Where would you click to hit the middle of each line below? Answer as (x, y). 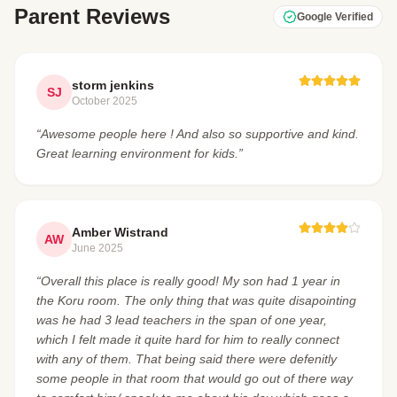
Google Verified (335, 16)
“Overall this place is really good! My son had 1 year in (188, 280)
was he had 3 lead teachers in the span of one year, (182, 319)
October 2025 (105, 101)
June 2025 (97, 248)
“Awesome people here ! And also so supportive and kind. (198, 133)
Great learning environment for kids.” (140, 153)
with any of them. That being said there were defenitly (187, 358)
